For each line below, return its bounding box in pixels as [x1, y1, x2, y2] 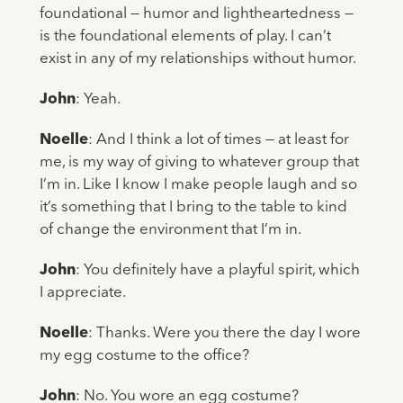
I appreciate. [39, 285, 126, 301]
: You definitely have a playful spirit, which [75, 263, 360, 279]
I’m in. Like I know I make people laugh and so [39, 177, 357, 193]
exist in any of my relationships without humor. [39, 51, 356, 67]
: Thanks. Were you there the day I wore [87, 326, 361, 342]
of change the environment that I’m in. [39, 222, 301, 238]
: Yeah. [75, 92, 121, 108]
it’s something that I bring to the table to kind [39, 200, 347, 216]
